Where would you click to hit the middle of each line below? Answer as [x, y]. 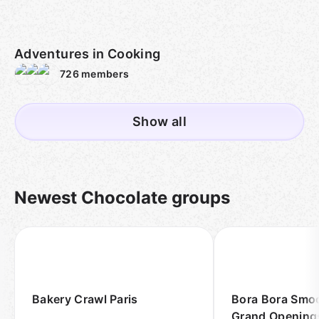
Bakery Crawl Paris [85, 299]
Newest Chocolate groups [122, 198]
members [105, 74]
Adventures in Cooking [88, 54]
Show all [159, 121]
